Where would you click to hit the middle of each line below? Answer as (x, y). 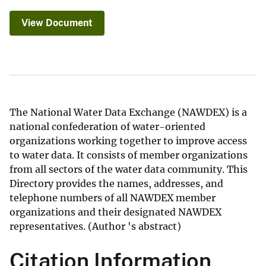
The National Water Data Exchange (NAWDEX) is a (128, 113)
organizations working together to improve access (128, 141)
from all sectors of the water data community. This (129, 170)
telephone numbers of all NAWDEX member (113, 198)
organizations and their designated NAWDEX (115, 212)
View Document (57, 23)
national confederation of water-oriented (107, 127)
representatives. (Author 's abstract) (95, 227)
